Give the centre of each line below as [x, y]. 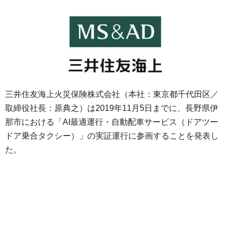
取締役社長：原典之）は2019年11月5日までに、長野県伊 [112, 108]
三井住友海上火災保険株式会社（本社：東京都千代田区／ [112, 94]
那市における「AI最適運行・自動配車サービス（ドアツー [112, 122]
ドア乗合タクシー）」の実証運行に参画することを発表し [112, 136]
